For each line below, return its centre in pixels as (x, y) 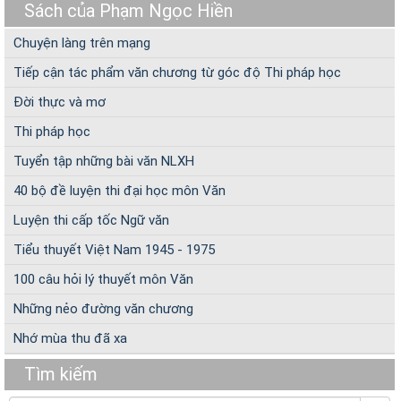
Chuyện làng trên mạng (82, 43)
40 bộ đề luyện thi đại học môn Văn (119, 191)
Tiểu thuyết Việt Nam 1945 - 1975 (114, 250)
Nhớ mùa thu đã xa (70, 338)
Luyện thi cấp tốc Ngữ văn (91, 220)
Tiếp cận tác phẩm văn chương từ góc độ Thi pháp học (177, 73)
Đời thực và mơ (60, 102)
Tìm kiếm (60, 374)
